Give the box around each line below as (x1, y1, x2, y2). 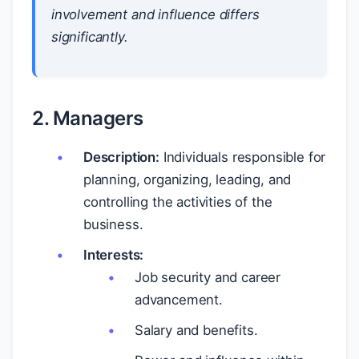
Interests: (83, 247, 144, 263)
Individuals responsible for (159, 149, 326, 165)
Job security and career (135, 269, 281, 285)
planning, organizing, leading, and (83, 171, 292, 188)
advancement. (135, 292, 223, 308)
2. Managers (32, 107, 143, 130)
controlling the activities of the (83, 194, 272, 210)
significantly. (51, 29, 128, 45)
